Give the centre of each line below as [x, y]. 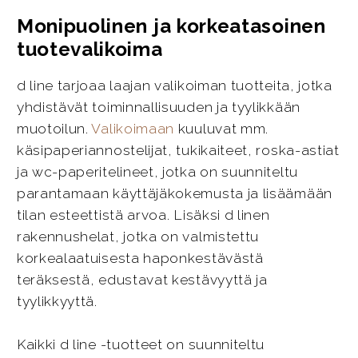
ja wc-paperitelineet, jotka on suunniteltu [157, 171]
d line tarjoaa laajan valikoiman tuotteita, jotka [174, 85]
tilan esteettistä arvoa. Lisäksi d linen [143, 215]
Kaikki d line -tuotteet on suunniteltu [141, 345]
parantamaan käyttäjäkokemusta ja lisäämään [174, 193]
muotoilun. [54, 128]
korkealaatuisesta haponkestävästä [140, 258]
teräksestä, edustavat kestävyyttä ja [142, 279]
